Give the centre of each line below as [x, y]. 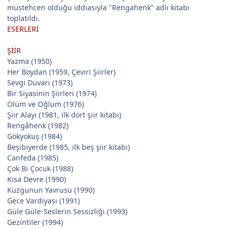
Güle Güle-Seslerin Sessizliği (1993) [67, 212]
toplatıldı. [24, 18]
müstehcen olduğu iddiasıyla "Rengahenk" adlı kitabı [98, 8]
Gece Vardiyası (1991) [43, 201]
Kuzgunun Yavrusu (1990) [51, 190]
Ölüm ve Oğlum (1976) [45, 104]
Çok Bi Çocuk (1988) [40, 169]
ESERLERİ [23, 29]
